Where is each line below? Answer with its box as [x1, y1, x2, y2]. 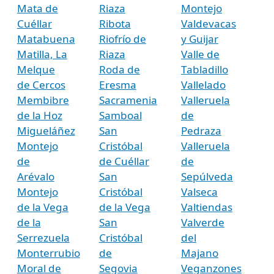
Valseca [180, 184, 218, 199]
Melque [17, 62, 55, 76]
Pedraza [180, 123, 221, 138]
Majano [180, 245, 218, 260]
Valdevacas [180, 16, 236, 31]
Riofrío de [98, 31, 146, 46]
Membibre [17, 92, 69, 107]
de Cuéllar [98, 154, 149, 168]
